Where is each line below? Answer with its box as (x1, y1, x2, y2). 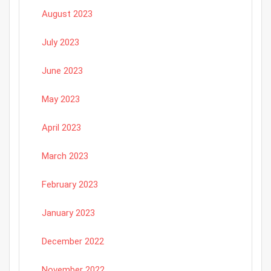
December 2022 (42, 236, 104, 247)
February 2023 (42, 179, 98, 191)
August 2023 (42, 8, 93, 20)
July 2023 (42, 37, 79, 48)
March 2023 (42, 151, 88, 162)
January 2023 (42, 207, 95, 219)
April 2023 (42, 122, 81, 134)
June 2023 (42, 65, 83, 77)
